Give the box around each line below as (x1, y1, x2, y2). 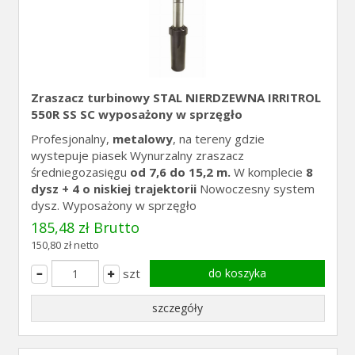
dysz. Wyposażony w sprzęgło (30, 197, 197, 213)
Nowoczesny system (196, 181, 315, 197)
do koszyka (208, 265, 266, 281)
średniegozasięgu (30, 164, 130, 180)
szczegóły (152, 300, 203, 315)
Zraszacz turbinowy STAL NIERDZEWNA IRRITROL (30, 90, 321, 105)
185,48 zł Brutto (30, 218, 139, 237)
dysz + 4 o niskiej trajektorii (30, 181, 197, 197)
